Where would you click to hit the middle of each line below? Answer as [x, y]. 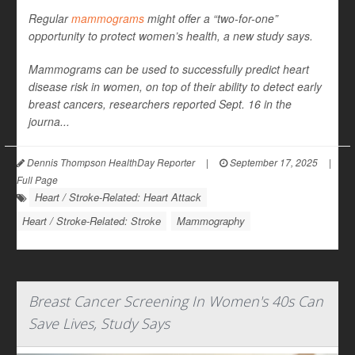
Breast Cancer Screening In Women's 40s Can [176, 302]
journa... [49, 122]
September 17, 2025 [273, 162]
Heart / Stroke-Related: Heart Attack [118, 197]
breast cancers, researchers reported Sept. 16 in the [160, 104]
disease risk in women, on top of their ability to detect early [175, 87]
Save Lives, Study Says [99, 324]
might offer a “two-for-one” [211, 19]
